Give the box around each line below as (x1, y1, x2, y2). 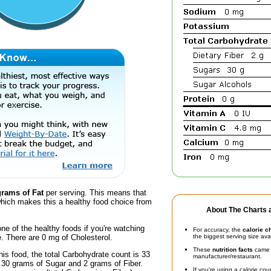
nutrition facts (212, 246, 253, 253)
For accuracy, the (193, 226, 243, 233)
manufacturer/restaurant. (193, 253, 262, 260)
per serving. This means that (44, 188, 146, 198)
